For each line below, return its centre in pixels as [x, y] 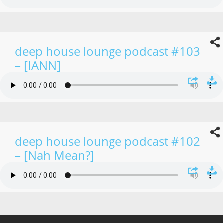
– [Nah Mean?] [55, 155]
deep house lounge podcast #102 [108, 141]
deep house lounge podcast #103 [108, 51]
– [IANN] [38, 65]
